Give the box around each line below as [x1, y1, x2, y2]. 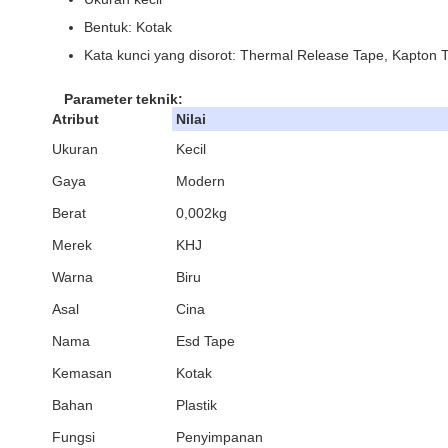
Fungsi [52, 429, 95, 445]
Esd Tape [176, 333, 235, 349]
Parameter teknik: [64, 91, 183, 107]
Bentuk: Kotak [84, 19, 172, 35]
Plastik [176, 397, 217, 413]
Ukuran [52, 141, 98, 157]
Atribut [52, 111, 99, 127]
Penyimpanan [176, 429, 263, 445]
